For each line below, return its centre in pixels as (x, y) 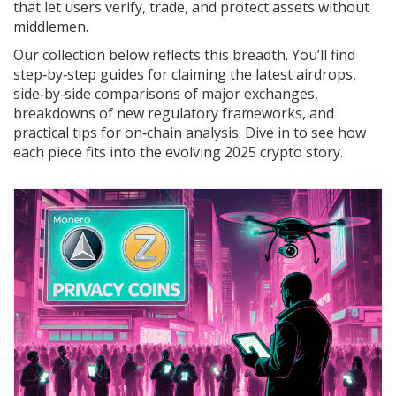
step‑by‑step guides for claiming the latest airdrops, (185, 74)
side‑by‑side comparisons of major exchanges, (166, 93)
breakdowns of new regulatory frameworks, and (174, 113)
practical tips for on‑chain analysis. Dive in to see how (190, 132)
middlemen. (51, 26)
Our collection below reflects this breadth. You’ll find (184, 54)
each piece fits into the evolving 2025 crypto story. (178, 152)
